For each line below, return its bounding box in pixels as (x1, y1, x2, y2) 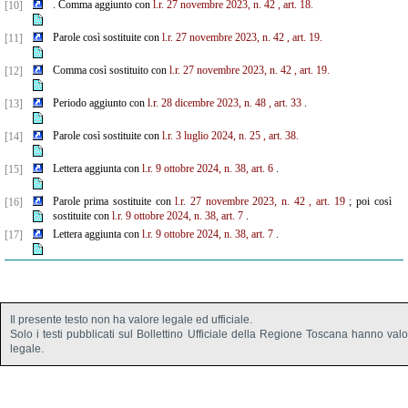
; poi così (344, 195, 392, 208)
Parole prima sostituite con (52, 195, 176, 208)
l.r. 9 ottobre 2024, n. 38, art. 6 (141, 162, 273, 175)
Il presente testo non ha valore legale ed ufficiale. (10, 313, 252, 326)
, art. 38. (262, 129, 299, 142)
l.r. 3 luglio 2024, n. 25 (161, 129, 260, 142)
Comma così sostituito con (52, 64, 169, 76)
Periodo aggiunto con (52, 97, 148, 109)
